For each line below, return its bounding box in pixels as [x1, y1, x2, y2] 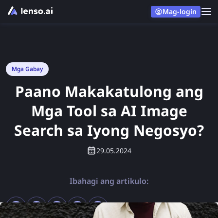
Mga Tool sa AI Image [31, 101, 187, 121]
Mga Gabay [12, 65, 43, 73]
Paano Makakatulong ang [15, 81, 203, 101]
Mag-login [163, 7, 197, 16]
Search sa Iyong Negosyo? [14, 120, 204, 140]
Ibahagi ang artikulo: [70, 176, 148, 186]
